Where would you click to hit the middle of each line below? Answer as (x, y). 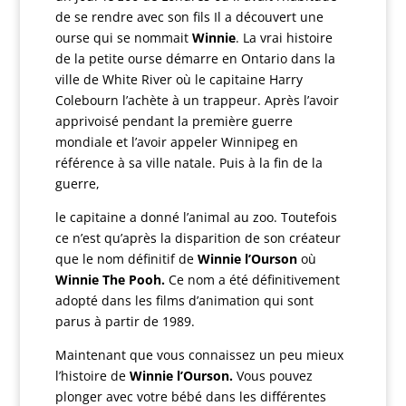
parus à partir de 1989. (126, 321)
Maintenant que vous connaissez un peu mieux (199, 355)
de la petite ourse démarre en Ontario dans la (195, 58)
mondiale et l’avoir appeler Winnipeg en (176, 142)
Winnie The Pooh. (111, 280)
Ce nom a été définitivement (254, 280)
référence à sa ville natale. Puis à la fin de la (188, 163)
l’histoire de (92, 376)
